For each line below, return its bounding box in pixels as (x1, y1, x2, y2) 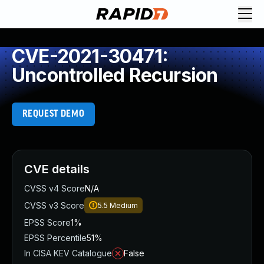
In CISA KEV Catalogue (24, 248, 112, 258)
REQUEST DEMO (22, 109, 85, 119)
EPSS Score (24, 217, 71, 227)
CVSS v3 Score (24, 200, 84, 210)
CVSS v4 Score (24, 183, 85, 193)
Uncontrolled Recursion (12, 64, 218, 87)
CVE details (24, 162, 90, 176)
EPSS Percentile (24, 233, 87, 243)
